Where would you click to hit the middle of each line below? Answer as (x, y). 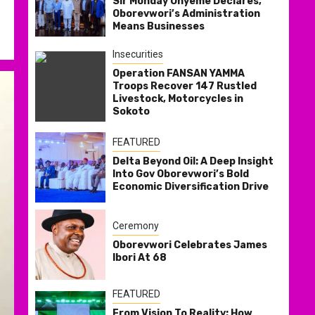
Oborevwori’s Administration (186, 14)
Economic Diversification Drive (191, 186)
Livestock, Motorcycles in (178, 99)
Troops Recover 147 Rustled (185, 86)
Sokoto (131, 112)
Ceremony (136, 225)
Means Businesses (159, 27)
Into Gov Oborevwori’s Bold (181, 174)
